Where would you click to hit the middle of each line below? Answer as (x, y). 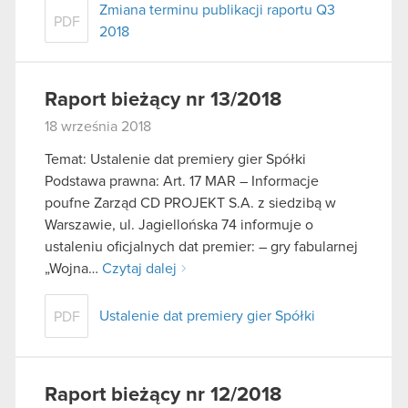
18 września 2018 (98, 126)
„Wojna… (73, 268)
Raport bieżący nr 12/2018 (163, 395)
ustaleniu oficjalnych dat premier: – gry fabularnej (201, 246)
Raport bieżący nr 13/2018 (163, 100)
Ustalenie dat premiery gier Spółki (207, 316)
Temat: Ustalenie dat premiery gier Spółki (175, 159)
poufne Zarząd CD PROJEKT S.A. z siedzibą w (190, 203)
